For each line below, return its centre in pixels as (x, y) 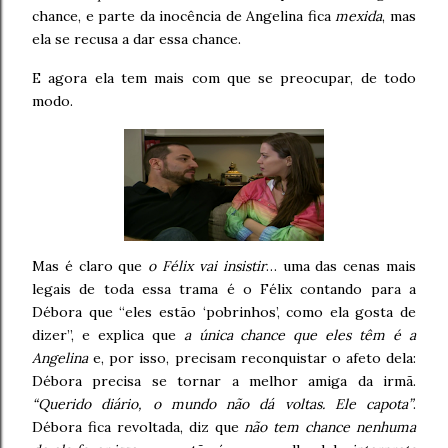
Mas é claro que (90, 266)
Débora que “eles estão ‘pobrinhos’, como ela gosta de (224, 312)
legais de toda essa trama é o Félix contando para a (224, 289)
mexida (359, 16)
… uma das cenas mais (341, 266)
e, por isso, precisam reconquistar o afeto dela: (252, 358)
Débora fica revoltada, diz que (138, 427)
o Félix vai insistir (207, 266)
